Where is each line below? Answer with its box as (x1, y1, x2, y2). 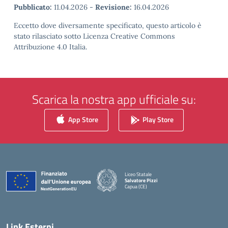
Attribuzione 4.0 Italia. (14, 42, 87, 51)
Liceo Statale (125, 170, 152, 178)
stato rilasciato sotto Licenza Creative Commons (14, 32, 175, 41)
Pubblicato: (14, 3, 52, 12)
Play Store (141, 113, 174, 125)
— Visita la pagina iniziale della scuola (124, 188, 203, 196)
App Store (67, 113, 98, 125)
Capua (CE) (125, 182, 147, 190)
